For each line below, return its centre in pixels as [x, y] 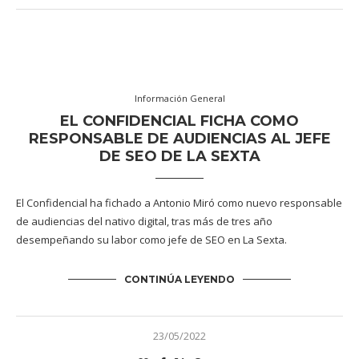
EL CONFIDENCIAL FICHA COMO [179, 121]
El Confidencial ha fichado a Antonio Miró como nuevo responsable [179, 203]
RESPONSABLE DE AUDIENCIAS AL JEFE [179, 139]
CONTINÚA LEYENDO [179, 280]
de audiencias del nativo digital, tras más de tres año [144, 222]
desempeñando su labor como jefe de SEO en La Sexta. [153, 240]
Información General [179, 99]
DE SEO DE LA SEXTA [179, 157]
